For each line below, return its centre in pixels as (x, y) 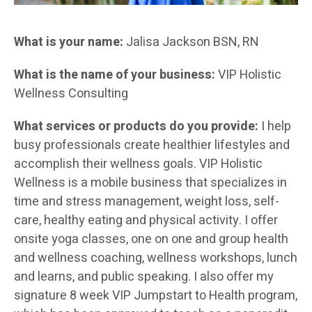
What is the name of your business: (115, 75)
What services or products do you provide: (138, 127)
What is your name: (69, 42)
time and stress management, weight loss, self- (147, 202)
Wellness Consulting (71, 94)
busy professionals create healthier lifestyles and (152, 146)
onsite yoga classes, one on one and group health (151, 240)
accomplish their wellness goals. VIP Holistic (138, 164)
